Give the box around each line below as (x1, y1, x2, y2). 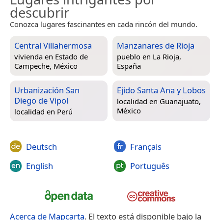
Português (130, 160, 169, 172)
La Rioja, (153, 52, 181, 62)
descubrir (10, 3, 69, 22)
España (117, 61, 141, 71)
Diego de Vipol (14, 94, 68, 106)
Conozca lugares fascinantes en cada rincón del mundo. (10, 19, 197, 29)
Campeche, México (14, 61, 78, 71)
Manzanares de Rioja (117, 39, 194, 51)
